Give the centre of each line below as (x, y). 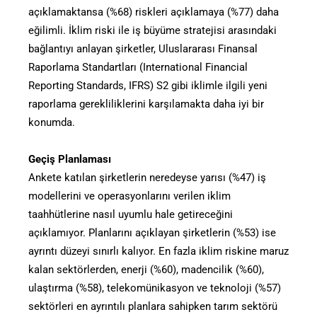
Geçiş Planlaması (70, 159)
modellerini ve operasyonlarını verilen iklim (129, 196)
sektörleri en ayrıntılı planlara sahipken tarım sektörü (153, 306)
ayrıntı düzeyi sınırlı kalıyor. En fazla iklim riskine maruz (158, 251)
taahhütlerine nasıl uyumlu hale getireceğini (131, 214)
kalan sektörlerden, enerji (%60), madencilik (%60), (146, 269)
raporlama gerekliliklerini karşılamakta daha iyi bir (146, 104)
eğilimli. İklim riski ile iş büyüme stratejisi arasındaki (152, 30)
